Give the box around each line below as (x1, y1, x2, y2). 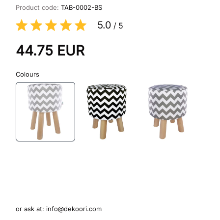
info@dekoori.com (46, 204, 102, 213)
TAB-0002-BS (61, 3, 102, 11)
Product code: (16, 3, 61, 11)
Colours (16, 70, 39, 78)
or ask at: (16, 204, 46, 213)
